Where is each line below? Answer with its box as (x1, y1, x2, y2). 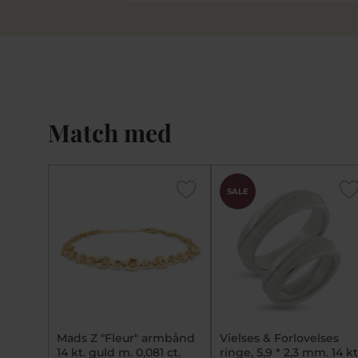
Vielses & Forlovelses (220, 331, 339, 346)
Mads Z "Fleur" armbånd (57, 331, 195, 346)
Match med (48, 117, 172, 149)
